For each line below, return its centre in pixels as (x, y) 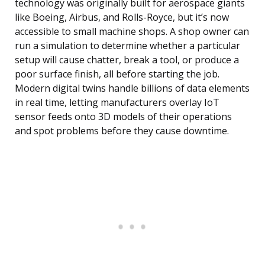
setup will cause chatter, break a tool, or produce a (127, 60)
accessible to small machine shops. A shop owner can (132, 32)
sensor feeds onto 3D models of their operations (123, 117)
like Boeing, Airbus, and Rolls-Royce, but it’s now (122, 17)
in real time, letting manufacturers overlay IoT (117, 103)
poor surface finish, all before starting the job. (117, 74)
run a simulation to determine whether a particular (127, 46)
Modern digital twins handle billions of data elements (132, 88)
